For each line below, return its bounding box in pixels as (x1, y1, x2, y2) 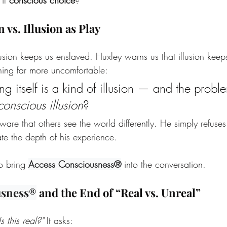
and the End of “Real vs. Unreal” (36, 184, 201, 200)
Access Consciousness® (28, 158, 121, 170)
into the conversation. (121, 158, 206, 170)
